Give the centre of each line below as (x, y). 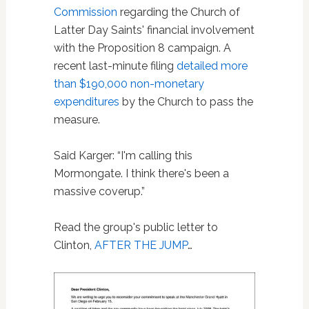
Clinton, (74, 245)
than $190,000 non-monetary (129, 84)
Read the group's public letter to (136, 227)
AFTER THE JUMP (141, 245)
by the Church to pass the (186, 102)
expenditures (86, 102)
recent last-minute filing (115, 66)
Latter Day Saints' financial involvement (154, 30)
